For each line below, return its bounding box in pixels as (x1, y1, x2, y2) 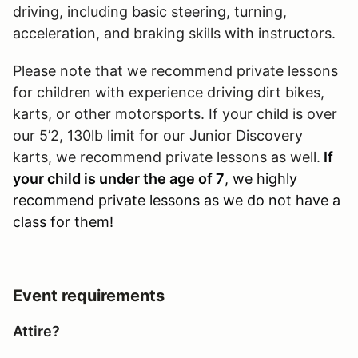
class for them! (13, 213, 113, 230)
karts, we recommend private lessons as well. (13, 148, 320, 165)
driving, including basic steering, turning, (13, 2, 287, 20)
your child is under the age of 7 (13, 169, 225, 187)
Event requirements (13, 285, 165, 305)
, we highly (225, 169, 297, 187)
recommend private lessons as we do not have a (13, 191, 340, 209)
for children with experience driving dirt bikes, (13, 83, 324, 101)
